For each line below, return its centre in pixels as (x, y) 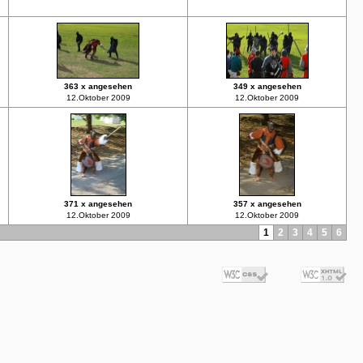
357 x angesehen (267, 204)
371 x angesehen (98, 204)
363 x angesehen (98, 86)
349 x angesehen (267, 86)
